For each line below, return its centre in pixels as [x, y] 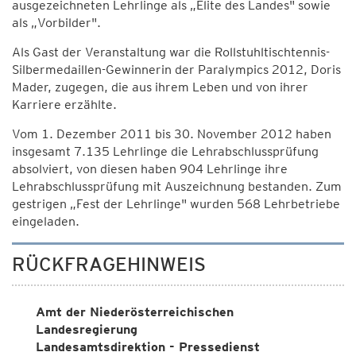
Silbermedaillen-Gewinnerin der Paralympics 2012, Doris [176, 70]
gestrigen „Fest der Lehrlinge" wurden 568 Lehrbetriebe [176, 204]
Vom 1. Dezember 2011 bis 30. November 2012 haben [172, 134]
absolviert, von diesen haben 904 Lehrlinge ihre [150, 169]
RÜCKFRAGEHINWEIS [109, 264]
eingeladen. [46, 221]
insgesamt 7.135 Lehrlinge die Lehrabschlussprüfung [165, 151]
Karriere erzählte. [64, 104]
